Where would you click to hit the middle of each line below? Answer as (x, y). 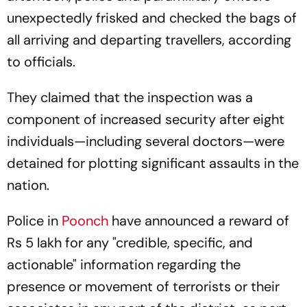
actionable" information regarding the (124, 265)
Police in (34, 221)
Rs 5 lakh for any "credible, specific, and (130, 243)
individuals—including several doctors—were (146, 142)
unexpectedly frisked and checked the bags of (152, 18)
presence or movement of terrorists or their (143, 287)
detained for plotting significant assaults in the (153, 163)
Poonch (85, 221)
